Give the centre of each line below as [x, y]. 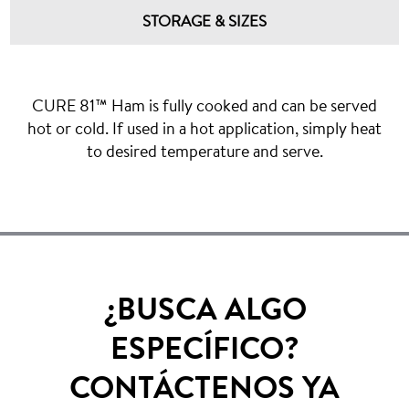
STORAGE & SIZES [204, 21]
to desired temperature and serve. [204, 151]
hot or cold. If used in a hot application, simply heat [204, 128]
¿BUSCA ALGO [204, 309]
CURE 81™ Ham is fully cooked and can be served [204, 105]
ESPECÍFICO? [204, 348]
